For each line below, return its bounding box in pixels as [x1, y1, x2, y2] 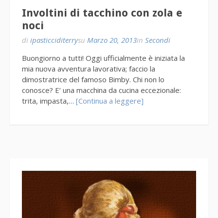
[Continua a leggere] [76, 96, 144, 106]
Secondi [145, 35, 170, 45]
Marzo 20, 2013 [87, 35, 137, 45]
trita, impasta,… [22, 96, 76, 106]
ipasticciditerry [30, 35, 78, 45]
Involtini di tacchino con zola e [22, 7, 182, 19]
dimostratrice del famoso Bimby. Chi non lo [22, 74, 164, 85]
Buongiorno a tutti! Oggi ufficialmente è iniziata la [22, 53, 185, 63]
